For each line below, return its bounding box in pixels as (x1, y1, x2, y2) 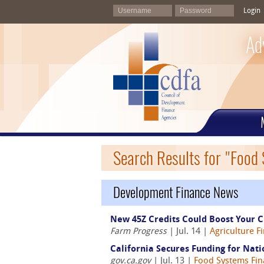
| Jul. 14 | (167, 227, 210, 236)
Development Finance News (113, 183, 238, 202)
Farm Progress (110, 227, 167, 236)
